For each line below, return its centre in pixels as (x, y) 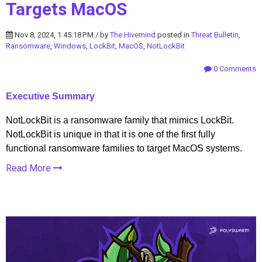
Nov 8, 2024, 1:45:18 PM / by (61, 35)
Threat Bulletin (215, 35)
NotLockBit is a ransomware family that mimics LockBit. (120, 120)
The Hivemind (133, 35)
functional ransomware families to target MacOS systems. (124, 149)
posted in (173, 35)
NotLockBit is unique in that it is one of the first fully (111, 135)
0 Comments (234, 69)
